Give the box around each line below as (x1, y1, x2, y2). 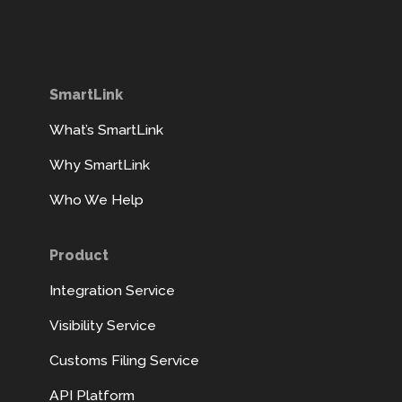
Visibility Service (49, 317, 156, 335)
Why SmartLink (49, 156, 150, 174)
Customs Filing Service (49, 352, 199, 370)
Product (49, 247, 109, 265)
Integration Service (49, 282, 175, 300)
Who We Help (49, 191, 144, 209)
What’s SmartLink (49, 121, 163, 139)
